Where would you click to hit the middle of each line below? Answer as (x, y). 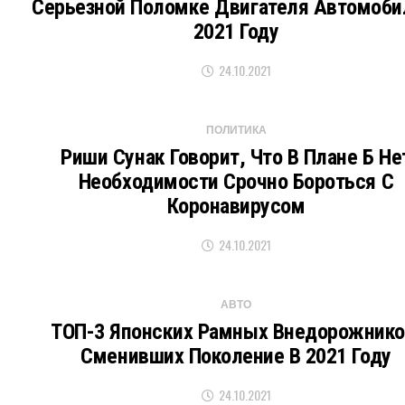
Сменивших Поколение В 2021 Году (236, 356)
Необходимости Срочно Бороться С (236, 182)
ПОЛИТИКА (236, 131)
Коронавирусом (236, 206)
